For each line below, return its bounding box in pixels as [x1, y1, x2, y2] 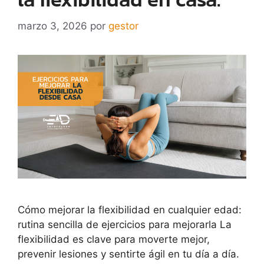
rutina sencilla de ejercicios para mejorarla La [18, 218, 232, 230]
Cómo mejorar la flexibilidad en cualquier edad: [18, 203, 242, 216]
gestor [108, 19, 138, 32]
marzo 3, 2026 [18, 19, 87, 32]
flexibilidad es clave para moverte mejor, [18, 233, 210, 245]
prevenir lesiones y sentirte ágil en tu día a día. [18, 247, 239, 260]
